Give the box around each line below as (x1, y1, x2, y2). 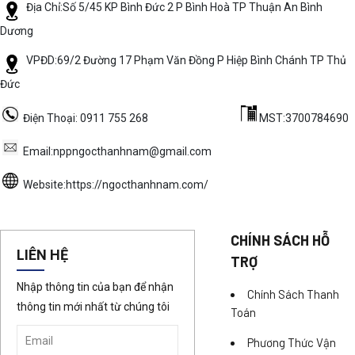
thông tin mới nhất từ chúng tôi (17, 300, 170, 313)
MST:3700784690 (257, 112, 349, 124)
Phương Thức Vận (247, 335, 337, 349)
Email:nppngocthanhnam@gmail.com (18, 145, 212, 158)
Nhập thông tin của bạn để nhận (17, 281, 174, 293)
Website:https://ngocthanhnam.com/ (18, 178, 208, 191)
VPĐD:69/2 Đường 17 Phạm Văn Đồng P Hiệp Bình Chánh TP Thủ (24, 54, 346, 67)
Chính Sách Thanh (247, 287, 340, 301)
